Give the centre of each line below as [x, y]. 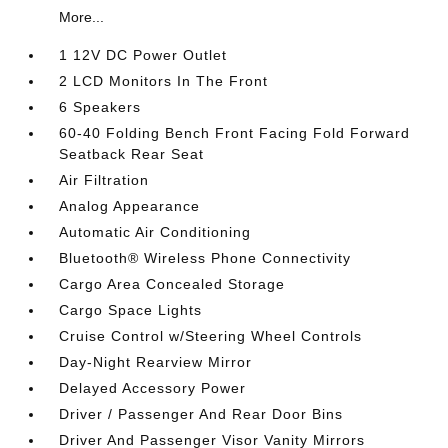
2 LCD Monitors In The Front [164, 80]
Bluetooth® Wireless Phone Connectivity [205, 257]
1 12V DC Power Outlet [143, 54]
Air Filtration [104, 179]
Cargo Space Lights [131, 309]
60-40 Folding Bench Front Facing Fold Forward [235, 132]
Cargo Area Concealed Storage [172, 283]
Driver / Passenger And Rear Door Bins [201, 413]
